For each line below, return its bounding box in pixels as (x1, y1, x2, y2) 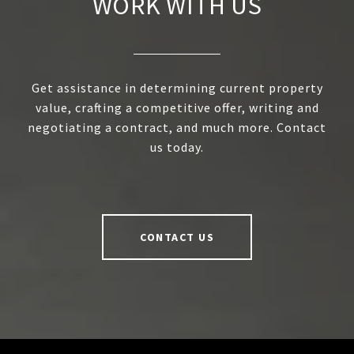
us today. (150, 139, 204, 156)
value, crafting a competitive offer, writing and (35, 100, 319, 116)
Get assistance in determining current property (31, 80, 323, 96)
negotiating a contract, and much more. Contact (28, 119, 326, 136)
